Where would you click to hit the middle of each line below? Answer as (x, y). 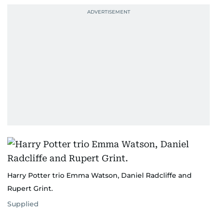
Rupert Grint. (30, 188)
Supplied (23, 204)
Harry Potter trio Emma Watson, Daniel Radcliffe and (100, 175)
